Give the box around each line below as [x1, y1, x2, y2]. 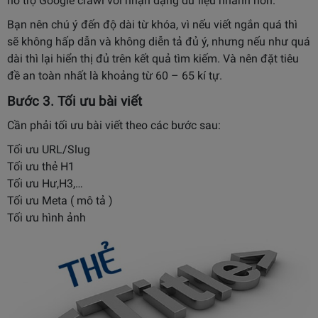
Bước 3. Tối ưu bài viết [7, 93, 142, 109]
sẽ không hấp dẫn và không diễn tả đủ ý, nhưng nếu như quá [7, 34, 310, 48]
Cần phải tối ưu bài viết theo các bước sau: [7, 118, 221, 132]
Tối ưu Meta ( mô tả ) [7, 193, 113, 207]
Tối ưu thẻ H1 [7, 159, 75, 173]
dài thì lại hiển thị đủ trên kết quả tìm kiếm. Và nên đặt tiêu [7, 51, 299, 65]
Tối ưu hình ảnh [7, 210, 86, 224]
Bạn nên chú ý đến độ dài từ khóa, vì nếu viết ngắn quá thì [7, 17, 297, 31]
